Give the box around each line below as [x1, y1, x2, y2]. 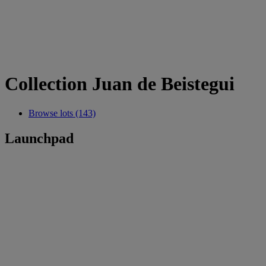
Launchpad [5, 130, 74, 146]
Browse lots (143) [28, 107, 96, 118]
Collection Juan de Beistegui [5, 73, 235, 95]
